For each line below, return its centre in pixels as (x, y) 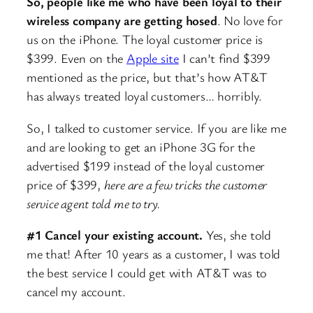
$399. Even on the (77, 58)
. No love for (250, 21)
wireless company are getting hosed (122, 21)
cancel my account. (78, 292)
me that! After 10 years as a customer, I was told (154, 254)
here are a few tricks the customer (185, 184)
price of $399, (65, 184)
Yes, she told (236, 235)
